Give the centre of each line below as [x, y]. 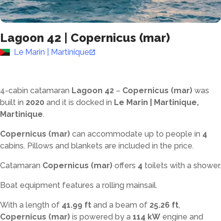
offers [125, 166]
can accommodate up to [119, 134]
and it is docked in [79, 102]
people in [183, 134]
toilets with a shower [182, 166]
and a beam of [120, 205]
